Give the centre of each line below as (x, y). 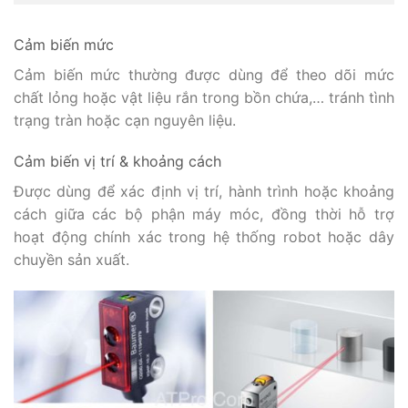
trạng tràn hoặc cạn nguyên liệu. (127, 120)
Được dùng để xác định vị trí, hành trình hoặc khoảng (204, 192)
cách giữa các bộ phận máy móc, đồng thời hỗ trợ (204, 214)
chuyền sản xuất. (74, 260)
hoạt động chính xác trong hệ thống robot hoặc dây (204, 237)
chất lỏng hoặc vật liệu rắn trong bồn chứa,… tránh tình (204, 97)
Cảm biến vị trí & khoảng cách (120, 162)
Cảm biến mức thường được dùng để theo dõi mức (204, 74)
